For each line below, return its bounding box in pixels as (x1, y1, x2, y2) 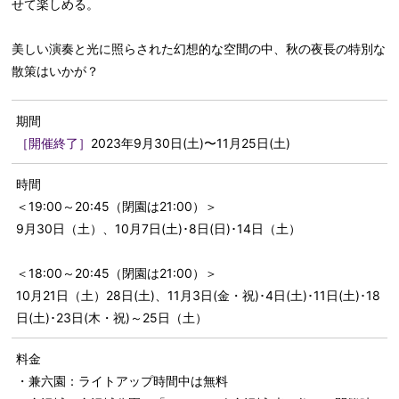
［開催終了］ (16, 135, 92, 151)
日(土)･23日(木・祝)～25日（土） (16, 310, 208, 326)
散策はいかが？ (12, 63, 100, 79)
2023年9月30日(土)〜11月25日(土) (91, 135, 291, 151)
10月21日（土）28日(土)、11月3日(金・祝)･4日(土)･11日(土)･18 (16, 288, 381, 304)
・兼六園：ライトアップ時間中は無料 (16, 373, 229, 389)
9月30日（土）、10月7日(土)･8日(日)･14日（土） (16, 221, 302, 237)
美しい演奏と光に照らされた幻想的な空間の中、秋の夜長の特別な (12, 41, 387, 57)
